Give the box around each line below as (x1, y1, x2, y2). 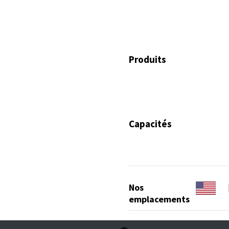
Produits (129, 53, 166, 65)
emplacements (129, 193, 190, 205)
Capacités (129, 118, 172, 130)
